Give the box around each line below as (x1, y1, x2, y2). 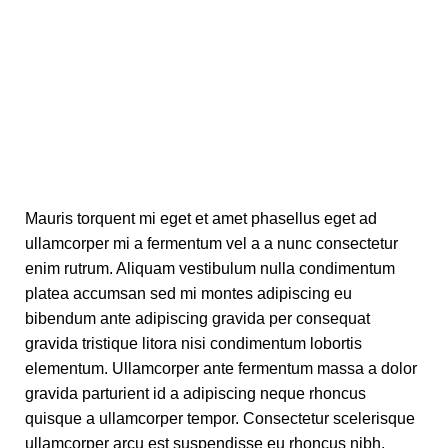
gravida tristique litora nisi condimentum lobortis (25, 334, 362, 352)
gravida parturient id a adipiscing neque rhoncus (25, 384, 366, 402)
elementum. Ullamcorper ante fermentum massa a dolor (25, 359, 417, 377)
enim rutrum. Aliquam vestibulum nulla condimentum (25, 259, 395, 277)
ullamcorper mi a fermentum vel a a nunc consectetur (25, 234, 398, 252)
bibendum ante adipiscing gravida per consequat (25, 309, 370, 327)
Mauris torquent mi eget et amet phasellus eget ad (25, 209, 377, 227)
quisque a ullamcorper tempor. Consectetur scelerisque (25, 409, 415, 427)
